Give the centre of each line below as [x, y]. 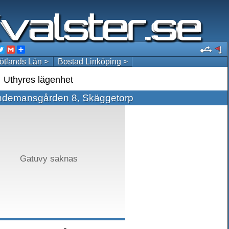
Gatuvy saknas [49, 159]
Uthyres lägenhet [38, 80]
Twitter [17, 49]
